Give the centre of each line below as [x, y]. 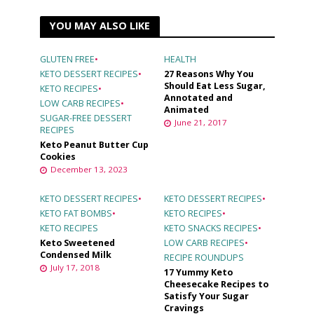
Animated [186, 109]
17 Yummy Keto [198, 272]
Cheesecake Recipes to [216, 284]
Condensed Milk [75, 254]
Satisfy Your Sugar [206, 296]
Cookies [57, 156]
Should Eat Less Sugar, [215, 86]
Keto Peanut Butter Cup [94, 144]
